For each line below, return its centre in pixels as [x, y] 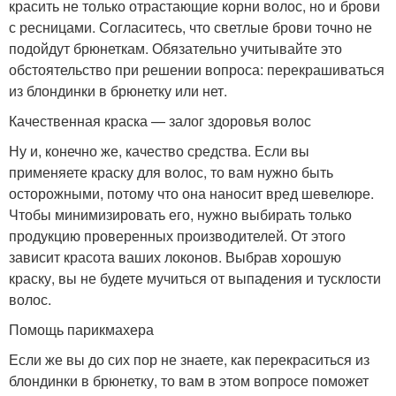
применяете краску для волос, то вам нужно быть [171, 172]
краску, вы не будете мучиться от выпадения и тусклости [195, 278]
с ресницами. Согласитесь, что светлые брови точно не [190, 27]
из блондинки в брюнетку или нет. [118, 91]
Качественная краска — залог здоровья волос [160, 121]
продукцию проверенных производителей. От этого [177, 236]
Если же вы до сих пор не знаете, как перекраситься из [189, 360]
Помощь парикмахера [81, 330]
